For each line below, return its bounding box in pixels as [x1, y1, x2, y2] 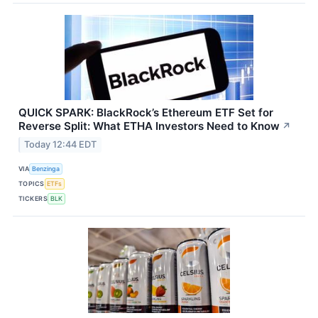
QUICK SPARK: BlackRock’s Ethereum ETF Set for [18, 105, 273, 119]
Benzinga [32, 165, 60, 173]
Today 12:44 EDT [24, 138, 97, 150]
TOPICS [18, 180, 45, 188]
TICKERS [18, 194, 48, 203]
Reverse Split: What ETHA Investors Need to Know [18, 119, 280, 133]
